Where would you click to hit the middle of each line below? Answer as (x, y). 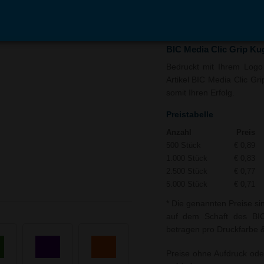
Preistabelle (189, 114)
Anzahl (179, 133)
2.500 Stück (187, 171)
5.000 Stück (187, 184)
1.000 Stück (187, 159)
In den (197, 15)
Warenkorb (197, 24)
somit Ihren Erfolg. (200, 93)
